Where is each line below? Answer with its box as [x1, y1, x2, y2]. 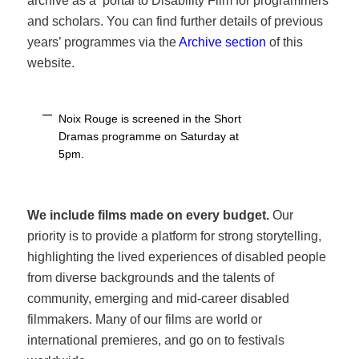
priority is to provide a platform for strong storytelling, [27, 229, 322, 244]
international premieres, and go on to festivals [27, 333, 285, 348]
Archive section [179, 35, 267, 50]
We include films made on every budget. [27, 208, 273, 223]
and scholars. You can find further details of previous [27, 14, 324, 29]
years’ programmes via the [27, 35, 179, 50]
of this [266, 35, 304, 50]
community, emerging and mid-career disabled [27, 292, 290, 306]
